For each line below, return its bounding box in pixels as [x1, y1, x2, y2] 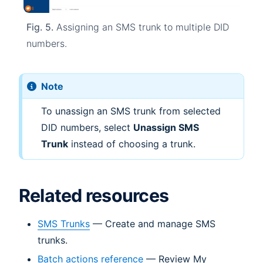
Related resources [19, 185, 169, 207]
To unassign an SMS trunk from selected [41, 104, 221, 117]
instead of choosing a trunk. [68, 137, 195, 150]
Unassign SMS [133, 121, 199, 133]
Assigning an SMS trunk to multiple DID [53, 21, 229, 33]
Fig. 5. [26, 21, 53, 33]
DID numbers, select [41, 121, 133, 133]
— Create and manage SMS [90, 218, 215, 230]
